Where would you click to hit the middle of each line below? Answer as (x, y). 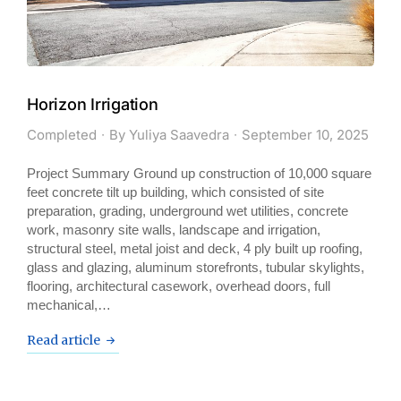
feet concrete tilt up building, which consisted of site (175, 192)
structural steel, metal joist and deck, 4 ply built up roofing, (195, 249)
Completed (62, 135)
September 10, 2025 (305, 135)
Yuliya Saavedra (179, 135)
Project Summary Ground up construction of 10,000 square (199, 174)
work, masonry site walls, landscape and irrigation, (174, 230)
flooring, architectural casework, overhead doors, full (179, 286)
